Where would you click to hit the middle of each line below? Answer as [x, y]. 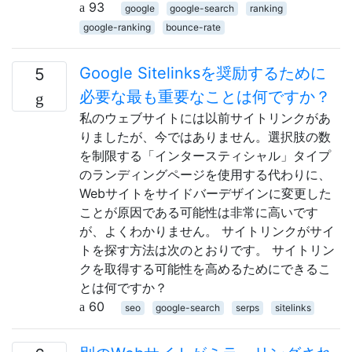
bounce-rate [194, 27]
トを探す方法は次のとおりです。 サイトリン [207, 249]
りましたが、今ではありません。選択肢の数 [205, 136]
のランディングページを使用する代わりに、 [205, 174]
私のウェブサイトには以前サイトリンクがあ [205, 117]
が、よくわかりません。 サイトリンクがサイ [207, 231]
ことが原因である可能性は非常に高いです [199, 212]
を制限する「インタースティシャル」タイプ [205, 155]
